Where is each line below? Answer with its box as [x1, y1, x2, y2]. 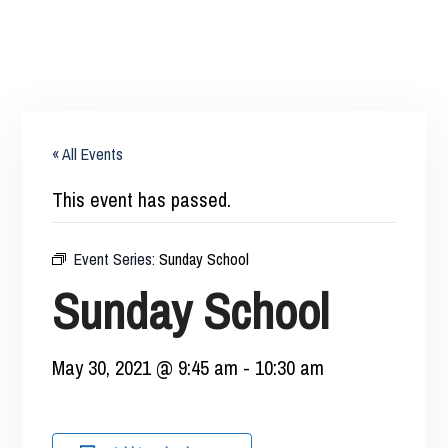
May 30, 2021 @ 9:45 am [52, 354, 239, 381]
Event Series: [74, 248, 160, 270]
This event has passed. [52, 186, 232, 213]
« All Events [52, 143, 124, 165]
